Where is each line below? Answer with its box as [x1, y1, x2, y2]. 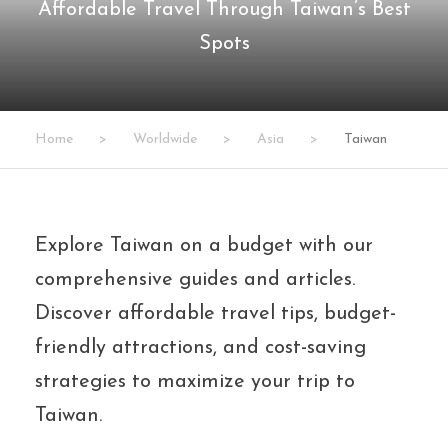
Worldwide [133, 132, 197, 147]
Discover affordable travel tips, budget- [35, 304, 396, 324]
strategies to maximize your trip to [35, 372, 355, 392]
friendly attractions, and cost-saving [35, 338, 366, 358]
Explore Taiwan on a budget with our [35, 236, 373, 256]
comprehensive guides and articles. [35, 270, 355, 290]
